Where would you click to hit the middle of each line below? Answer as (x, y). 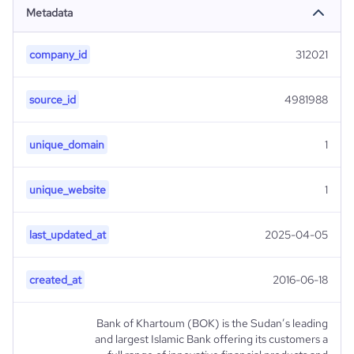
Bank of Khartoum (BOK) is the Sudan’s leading (212, 323)
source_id (53, 100)
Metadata (49, 13)
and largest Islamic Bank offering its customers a (211, 339)
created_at (55, 280)
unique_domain (67, 145)
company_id (58, 55)
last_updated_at (68, 235)
